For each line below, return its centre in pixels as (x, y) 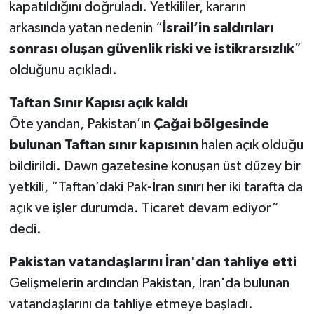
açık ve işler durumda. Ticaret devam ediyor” (144, 208)
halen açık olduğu (251, 145)
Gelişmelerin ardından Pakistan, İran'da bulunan (149, 283)
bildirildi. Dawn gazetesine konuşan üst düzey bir (155, 166)
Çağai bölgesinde (211, 124)
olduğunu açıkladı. (63, 70)
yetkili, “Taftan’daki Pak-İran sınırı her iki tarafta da (156, 187)
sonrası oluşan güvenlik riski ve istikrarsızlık (151, 49)
